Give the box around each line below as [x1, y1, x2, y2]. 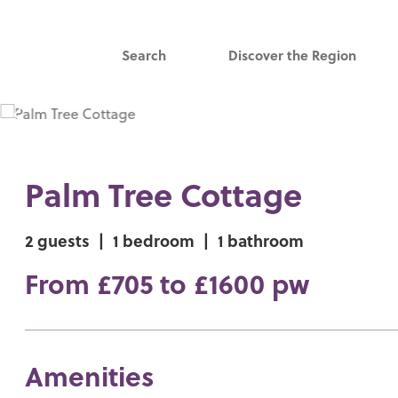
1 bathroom [213, 228, 305, 252]
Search [122, 45, 166, 65]
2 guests [25, 228, 95, 252]
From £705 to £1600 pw [25, 264, 310, 303]
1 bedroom [108, 228, 200, 252]
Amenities [25, 356, 155, 395]
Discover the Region [228, 45, 356, 65]
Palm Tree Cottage [25, 171, 303, 218]
